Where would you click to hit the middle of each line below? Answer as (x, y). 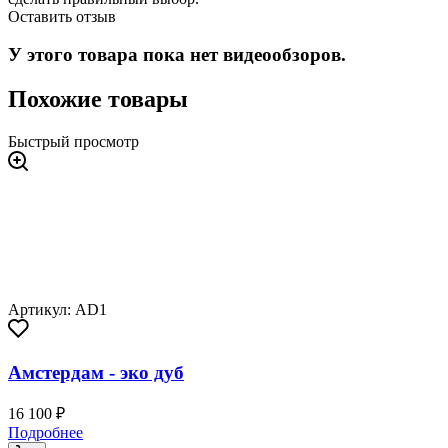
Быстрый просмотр (73, 142)
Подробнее (45, 433)
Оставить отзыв (62, 16)
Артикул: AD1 (57, 310)
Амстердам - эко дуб (96, 372)
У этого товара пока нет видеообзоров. (177, 55)
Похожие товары (98, 99)
